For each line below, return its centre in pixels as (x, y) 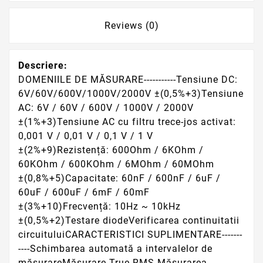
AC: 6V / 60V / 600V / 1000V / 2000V (106, 108)
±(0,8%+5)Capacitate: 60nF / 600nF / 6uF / (119, 178)
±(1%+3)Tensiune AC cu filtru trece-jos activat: (127, 122)
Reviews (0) (131, 26)
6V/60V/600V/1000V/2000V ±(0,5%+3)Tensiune (131, 94)
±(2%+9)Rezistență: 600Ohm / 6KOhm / (111, 150)
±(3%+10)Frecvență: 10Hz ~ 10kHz (100, 207)
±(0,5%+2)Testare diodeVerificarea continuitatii (129, 221)
